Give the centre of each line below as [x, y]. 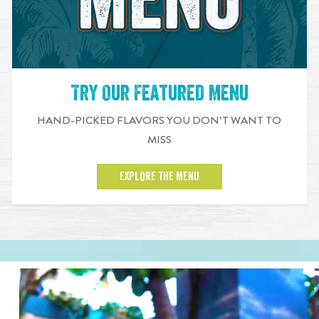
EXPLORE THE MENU [159, 177]
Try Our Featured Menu [159, 94]
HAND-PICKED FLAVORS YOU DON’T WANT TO [159, 121]
